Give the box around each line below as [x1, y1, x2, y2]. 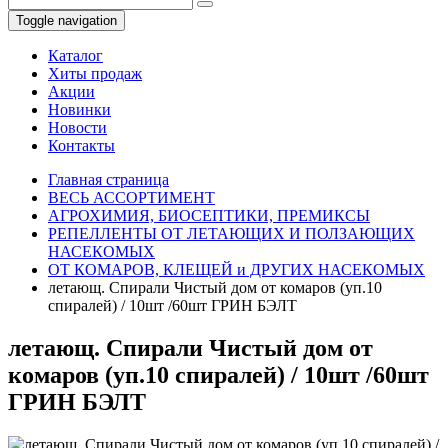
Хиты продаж [48, 65, 142, 82]
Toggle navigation [16, 13, 117, 28]
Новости [48, 119, 107, 136]
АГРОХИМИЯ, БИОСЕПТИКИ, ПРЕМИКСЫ [48, 207, 370, 224]
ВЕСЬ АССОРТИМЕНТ [48, 189, 215, 206]
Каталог [48, 47, 103, 64]
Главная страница [48, 171, 169, 188]
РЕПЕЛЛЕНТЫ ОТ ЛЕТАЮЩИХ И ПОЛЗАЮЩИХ [48, 225, 415, 242]
